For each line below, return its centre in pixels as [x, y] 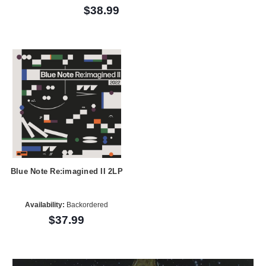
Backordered [87, 205]
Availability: [45, 205]
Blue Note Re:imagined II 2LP [66, 172]
